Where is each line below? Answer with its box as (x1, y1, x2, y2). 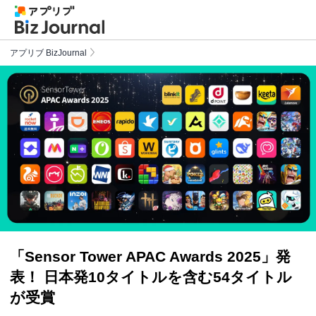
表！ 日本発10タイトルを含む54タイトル (10, 269, 292, 286)
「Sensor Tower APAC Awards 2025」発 (10, 248, 291, 265)
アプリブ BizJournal (10, 48, 87, 58)
